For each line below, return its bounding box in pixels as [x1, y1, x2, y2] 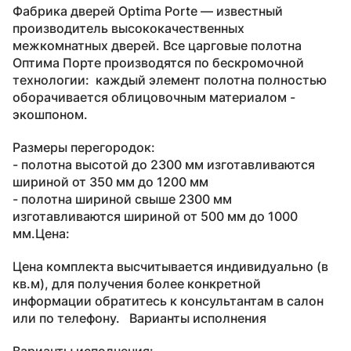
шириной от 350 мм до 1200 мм [13, 173, 208, 190]
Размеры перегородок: [13, 139, 155, 155]
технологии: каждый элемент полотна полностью [13, 71, 327, 88]
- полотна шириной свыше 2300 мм [13, 190, 232, 207]
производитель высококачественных [13, 20, 244, 36]
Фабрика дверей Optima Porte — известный [13, 2, 283, 19]
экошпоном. [13, 106, 91, 122]
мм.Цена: [13, 225, 70, 241]
